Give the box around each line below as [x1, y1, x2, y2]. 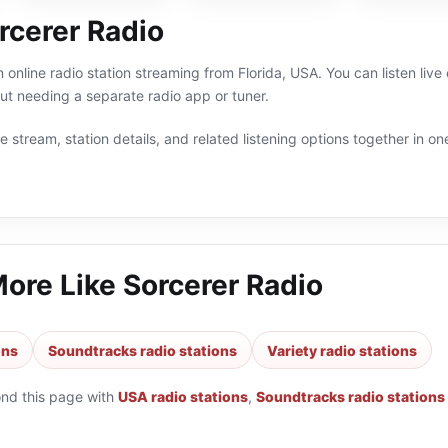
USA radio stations [118, 388, 248, 405]
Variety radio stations [267, 341, 417, 359]
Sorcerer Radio [123, 268, 323, 302]
